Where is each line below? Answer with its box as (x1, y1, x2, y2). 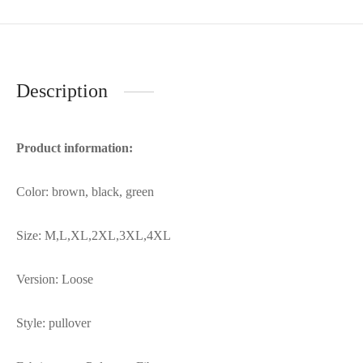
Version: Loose (16, 272, 93, 287)
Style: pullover (16, 316, 91, 331)
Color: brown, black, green (16, 185, 154, 199)
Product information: (16, 141, 133, 156)
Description (16, 80, 108, 102)
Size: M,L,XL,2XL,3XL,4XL (16, 228, 171, 243)
